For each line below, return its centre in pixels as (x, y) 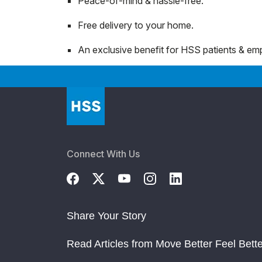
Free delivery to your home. (136, 25)
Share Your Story (106, 216)
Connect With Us (103, 154)
